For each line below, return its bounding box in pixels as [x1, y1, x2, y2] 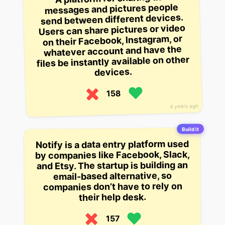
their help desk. [79, 191, 147, 203]
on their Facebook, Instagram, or [42, 33, 182, 48]
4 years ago [170, 102, 199, 110]
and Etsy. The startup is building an [37, 160, 188, 172]
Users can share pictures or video [38, 23, 186, 38]
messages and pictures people [44, 2, 179, 17]
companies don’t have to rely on [43, 181, 182, 193]
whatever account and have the [43, 44, 182, 59]
